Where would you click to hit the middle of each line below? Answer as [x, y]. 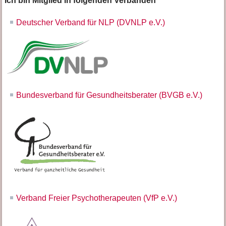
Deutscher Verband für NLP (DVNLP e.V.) [91, 23]
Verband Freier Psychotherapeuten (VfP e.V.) [97, 198]
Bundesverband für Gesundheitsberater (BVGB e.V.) [109, 95]
